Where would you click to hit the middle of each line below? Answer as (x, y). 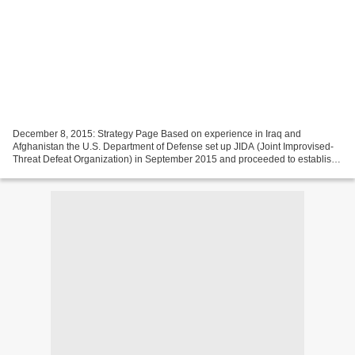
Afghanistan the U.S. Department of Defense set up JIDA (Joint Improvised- (173, 146)
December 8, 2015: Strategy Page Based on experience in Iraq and (157, 134)
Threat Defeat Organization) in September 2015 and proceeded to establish (175, 159)
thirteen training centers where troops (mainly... (113, 172)
